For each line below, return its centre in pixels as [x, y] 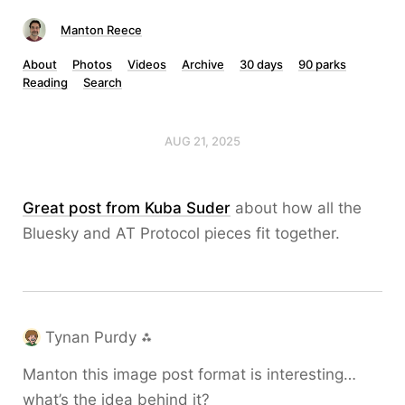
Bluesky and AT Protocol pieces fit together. [181, 233]
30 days [261, 64]
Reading [45, 82]
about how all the [296, 208]
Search [103, 82]
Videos [147, 64]
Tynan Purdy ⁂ [99, 337]
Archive [203, 64]
